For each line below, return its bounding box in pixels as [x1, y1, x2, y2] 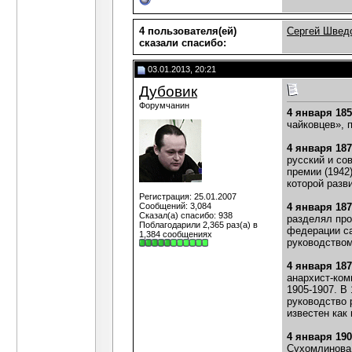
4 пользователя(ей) [139, 25, 236, 37]
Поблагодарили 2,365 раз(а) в [139, 220, 258, 229]
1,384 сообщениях [139, 229, 212, 239]
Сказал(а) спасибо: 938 [139, 211, 233, 220]
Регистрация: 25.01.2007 [139, 192, 236, 201]
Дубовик [139, 83, 197, 100]
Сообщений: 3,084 [139, 201, 211, 211]
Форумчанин [139, 101, 189, 110]
